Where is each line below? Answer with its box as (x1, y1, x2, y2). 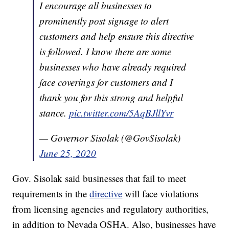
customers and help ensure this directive (39, 30, 194, 43)
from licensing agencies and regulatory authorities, (12, 202, 209, 216)
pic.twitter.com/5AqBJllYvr (69, 106, 174, 120)
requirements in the (12, 187, 90, 200)
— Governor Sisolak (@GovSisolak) (39, 131, 181, 145)
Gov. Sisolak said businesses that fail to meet (12, 172, 187, 185)
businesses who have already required (39, 60, 187, 74)
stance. (39, 106, 70, 120)
